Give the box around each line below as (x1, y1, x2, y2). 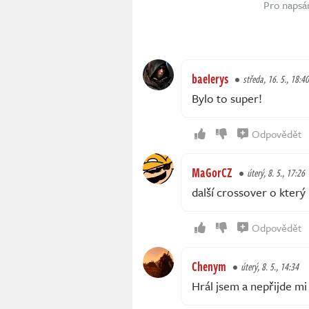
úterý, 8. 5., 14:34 (241, 259, 299, 275)
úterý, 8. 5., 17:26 (247, 166, 305, 181)
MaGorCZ (192, 163, 232, 182)
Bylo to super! (192, 90, 262, 108)
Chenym (192, 257, 226, 276)
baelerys (192, 70, 228, 88)
